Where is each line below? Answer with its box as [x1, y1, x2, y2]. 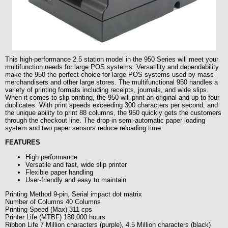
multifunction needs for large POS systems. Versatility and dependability [5, 63, 219, 71]
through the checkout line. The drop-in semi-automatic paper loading [5, 117, 205, 124]
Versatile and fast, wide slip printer [25, 160, 127, 168]
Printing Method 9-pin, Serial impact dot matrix [5, 190, 142, 198]
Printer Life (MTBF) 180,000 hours [5, 213, 105, 221]
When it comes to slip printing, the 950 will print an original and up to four [5, 94, 219, 101]
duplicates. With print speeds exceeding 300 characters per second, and [5, 101, 218, 109]
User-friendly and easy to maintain [25, 176, 126, 184]
